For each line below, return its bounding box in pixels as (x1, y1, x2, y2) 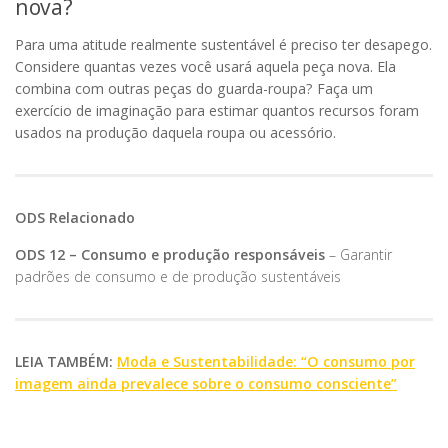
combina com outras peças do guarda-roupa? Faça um (15, 79, 373, 99)
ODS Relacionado (15, 208, 135, 228)
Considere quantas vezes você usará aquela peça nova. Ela (15, 57, 396, 77)
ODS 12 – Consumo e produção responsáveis (15, 244, 325, 264)
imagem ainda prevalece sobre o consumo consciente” (15, 373, 397, 393)
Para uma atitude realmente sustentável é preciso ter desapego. (15, 35, 432, 55)
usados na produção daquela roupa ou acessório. (15, 123, 336, 143)
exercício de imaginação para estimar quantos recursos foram (15, 101, 419, 121)
